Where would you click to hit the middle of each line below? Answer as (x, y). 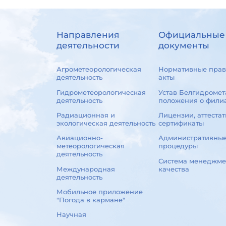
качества (174, 169)
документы (184, 46)
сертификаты (181, 123)
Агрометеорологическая (99, 69)
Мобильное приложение (99, 191)
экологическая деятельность (106, 123)
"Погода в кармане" (91, 200)
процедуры (178, 146)
